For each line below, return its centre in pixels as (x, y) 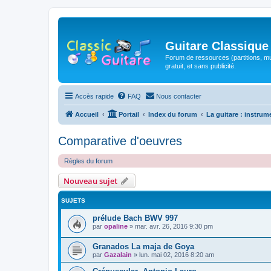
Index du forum (173, 114)
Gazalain (118, 254)
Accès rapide (94, 96)
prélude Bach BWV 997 (135, 218)
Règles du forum (88, 161)
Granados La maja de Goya (143, 246)
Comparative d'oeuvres (120, 141)
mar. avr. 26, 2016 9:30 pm (174, 226)
